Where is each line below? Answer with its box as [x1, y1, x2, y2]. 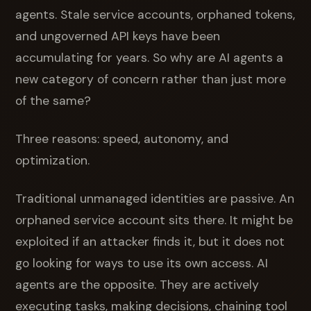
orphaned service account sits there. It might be [15, 212, 294, 228]
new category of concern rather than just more [15, 71, 287, 87]
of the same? [15, 92, 92, 108]
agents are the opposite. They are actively [15, 276, 260, 292]
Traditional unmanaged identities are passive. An [15, 190, 295, 206]
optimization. [15, 152, 90, 168]
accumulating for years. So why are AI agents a [15, 49, 284, 65]
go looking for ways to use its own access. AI [15, 255, 269, 271]
